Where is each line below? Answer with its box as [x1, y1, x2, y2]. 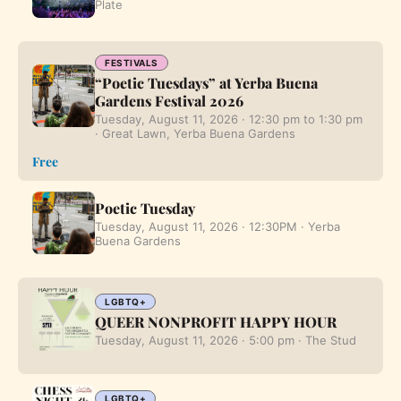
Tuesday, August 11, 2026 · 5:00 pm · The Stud [95, 333, 356, 348]
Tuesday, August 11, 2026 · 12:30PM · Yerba [95, 218, 340, 234]
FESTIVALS [105, 56, 158, 68]
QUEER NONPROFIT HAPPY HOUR [95, 312, 337, 332]
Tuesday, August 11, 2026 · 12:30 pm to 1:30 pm [95, 111, 363, 126]
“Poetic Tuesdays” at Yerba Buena [95, 73, 318, 92]
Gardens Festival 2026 [95, 90, 243, 110]
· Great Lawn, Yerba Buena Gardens [95, 125, 295, 141]
